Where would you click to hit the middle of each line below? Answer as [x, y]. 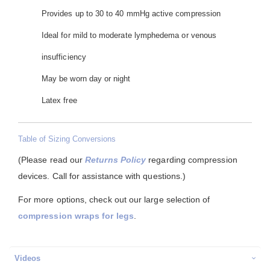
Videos [27, 258]
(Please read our [52, 159]
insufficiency [64, 57]
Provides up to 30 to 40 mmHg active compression [131, 13]
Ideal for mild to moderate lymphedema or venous [129, 35]
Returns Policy [116, 159]
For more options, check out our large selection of [114, 199]
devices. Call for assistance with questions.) [102, 176]
